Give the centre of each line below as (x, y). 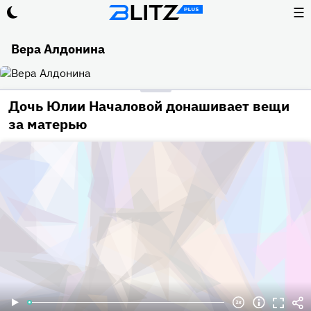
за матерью (48, 124)
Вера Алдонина (58, 49)
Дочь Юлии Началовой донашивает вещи (149, 106)
